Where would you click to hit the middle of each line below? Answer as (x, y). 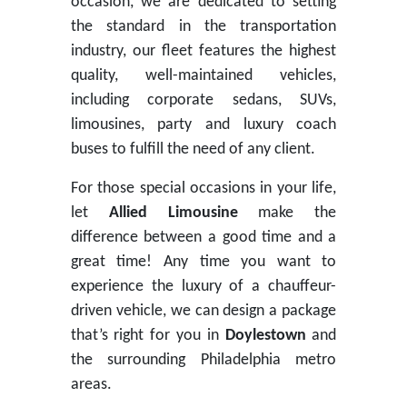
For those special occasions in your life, (203, 189)
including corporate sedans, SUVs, (203, 100)
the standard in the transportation (203, 27)
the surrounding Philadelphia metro (203, 360)
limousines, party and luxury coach (203, 125)
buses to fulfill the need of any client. (193, 149)
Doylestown (265, 336)
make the (287, 213)
